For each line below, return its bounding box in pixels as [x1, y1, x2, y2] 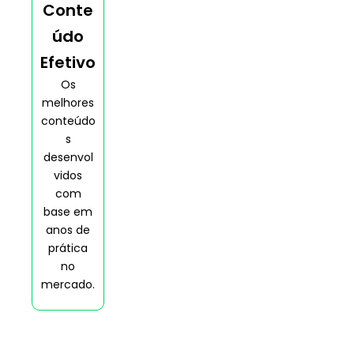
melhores [42, 94, 94, 111]
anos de [46, 221, 90, 238]
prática [48, 239, 88, 256]
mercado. [41, 276, 95, 292]
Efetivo [40, 51, 96, 73]
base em [43, 203, 92, 220]
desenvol [43, 149, 93, 165]
